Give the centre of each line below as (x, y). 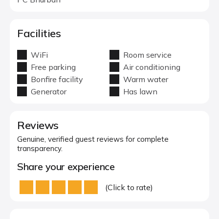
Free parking (53, 67)
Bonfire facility (57, 79)
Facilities (39, 33)
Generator (49, 91)
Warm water (146, 79)
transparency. (40, 148)
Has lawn (140, 91)
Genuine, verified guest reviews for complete (93, 139)
